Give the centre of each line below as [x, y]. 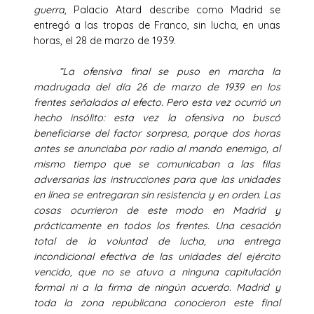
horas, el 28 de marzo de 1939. [105, 40]
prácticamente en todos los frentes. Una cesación [157, 225]
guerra [49, 9]
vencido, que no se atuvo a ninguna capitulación [157, 272]
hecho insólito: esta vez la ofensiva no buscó [157, 117]
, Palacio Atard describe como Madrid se [172, 9]
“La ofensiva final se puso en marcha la [170, 71]
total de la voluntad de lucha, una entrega [157, 241]
